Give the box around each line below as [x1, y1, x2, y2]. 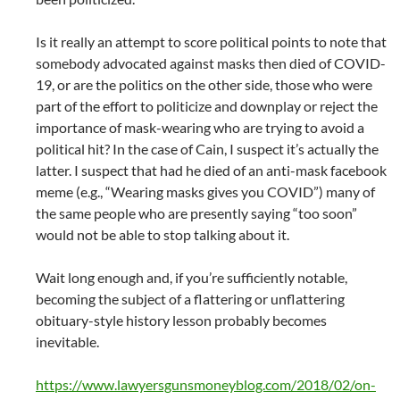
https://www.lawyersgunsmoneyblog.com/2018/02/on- [36, 376, 376, 393]
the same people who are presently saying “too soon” [36, 204, 357, 221]
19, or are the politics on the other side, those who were [36, 76, 372, 93]
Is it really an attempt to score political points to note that [36, 33, 387, 50]
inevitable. [36, 333, 99, 350]
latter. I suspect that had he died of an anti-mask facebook [36, 162, 387, 179]
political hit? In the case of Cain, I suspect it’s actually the [36, 140, 379, 157]
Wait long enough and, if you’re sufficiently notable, [36, 269, 347, 286]
